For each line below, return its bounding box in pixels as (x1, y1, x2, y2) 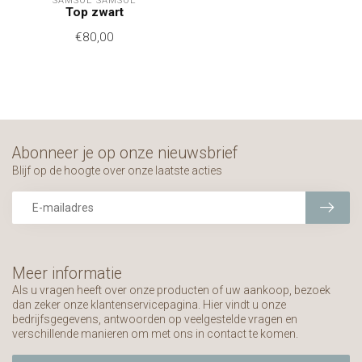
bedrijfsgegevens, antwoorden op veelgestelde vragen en (12, 313, 297, 326)
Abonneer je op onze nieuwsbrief (12, 144, 238, 162)
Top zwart (65, 5, 124, 19)
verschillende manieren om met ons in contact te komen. (12, 327, 298, 340)
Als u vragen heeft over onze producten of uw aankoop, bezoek (12, 284, 330, 297)
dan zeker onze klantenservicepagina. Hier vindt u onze (12, 298, 286, 311)
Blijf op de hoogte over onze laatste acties (12, 164, 222, 177)
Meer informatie (12, 264, 122, 283)
